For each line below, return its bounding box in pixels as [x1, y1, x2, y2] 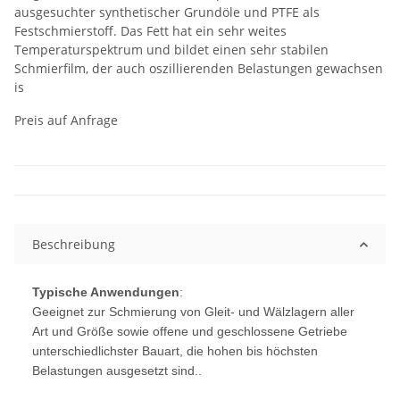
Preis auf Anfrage [14, 112, 118, 129]
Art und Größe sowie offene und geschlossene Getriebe [32, 324, 347, 339]
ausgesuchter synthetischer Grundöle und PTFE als [14, 4, 320, 21]
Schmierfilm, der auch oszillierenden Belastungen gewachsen [14, 60, 383, 78]
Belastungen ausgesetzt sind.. [32, 363, 202, 379]
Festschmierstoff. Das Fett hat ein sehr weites [14, 22, 287, 40]
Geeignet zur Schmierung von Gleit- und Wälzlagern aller [32, 304, 354, 320]
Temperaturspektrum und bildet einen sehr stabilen [14, 41, 329, 59]
